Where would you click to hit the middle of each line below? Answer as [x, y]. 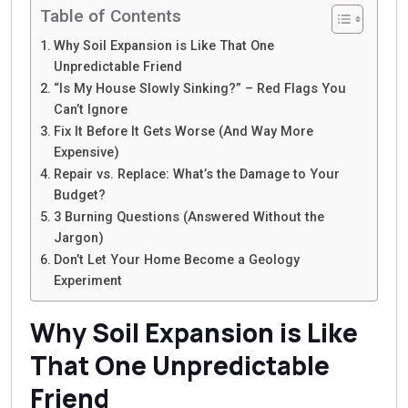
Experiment [87, 281]
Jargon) [78, 239]
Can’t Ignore [90, 110]
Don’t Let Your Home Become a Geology [176, 260]
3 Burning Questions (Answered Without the [189, 218]
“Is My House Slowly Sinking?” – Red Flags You [199, 89]
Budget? [79, 196]
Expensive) [86, 153]
